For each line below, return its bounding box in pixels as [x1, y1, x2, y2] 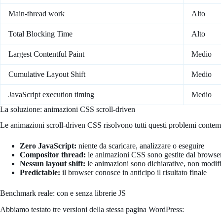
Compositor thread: [20, 150, 86, 159]
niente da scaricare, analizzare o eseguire [76, 142, 204, 150]
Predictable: [20, 168, 60, 177]
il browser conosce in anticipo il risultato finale [60, 168, 207, 177]
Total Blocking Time [8, 29, 73, 38]
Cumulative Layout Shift [8, 70, 85, 78]
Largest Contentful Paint [8, 49, 84, 58]
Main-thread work [8, 9, 65, 18]
